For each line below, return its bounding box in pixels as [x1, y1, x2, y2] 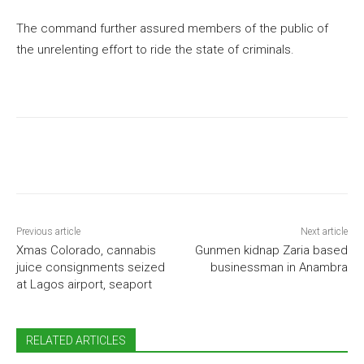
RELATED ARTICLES [26, 334, 126, 348]
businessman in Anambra [210, 260, 348, 275]
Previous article [16, 226, 80, 238]
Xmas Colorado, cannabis [16, 243, 156, 258]
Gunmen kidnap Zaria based [194, 243, 348, 258]
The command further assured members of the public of [16, 21, 328, 37]
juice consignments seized [16, 260, 165, 275]
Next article [300, 226, 348, 238]
